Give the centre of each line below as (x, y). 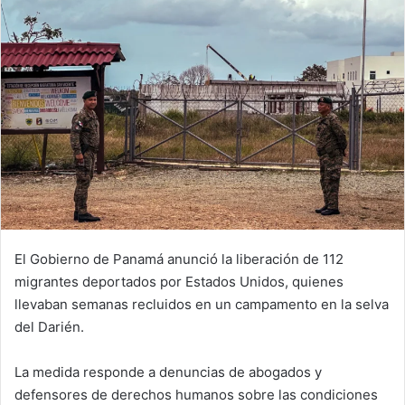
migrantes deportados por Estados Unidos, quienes (179, 281)
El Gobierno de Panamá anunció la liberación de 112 (179, 259)
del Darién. (49, 326)
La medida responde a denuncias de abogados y (168, 372)
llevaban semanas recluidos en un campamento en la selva (202, 304)
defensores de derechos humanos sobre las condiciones (196, 394)
